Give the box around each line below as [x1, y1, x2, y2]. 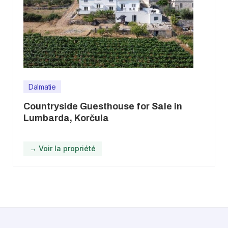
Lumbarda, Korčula [23, 112, 109, 123]
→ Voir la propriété [30, 144, 96, 153]
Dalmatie [28, 82, 56, 91]
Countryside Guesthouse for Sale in [23, 101, 182, 111]
